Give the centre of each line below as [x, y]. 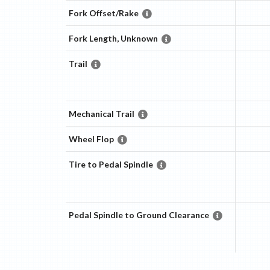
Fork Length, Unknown [113, 39]
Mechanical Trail [101, 114]
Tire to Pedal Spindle [111, 165]
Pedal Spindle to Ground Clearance [139, 215]
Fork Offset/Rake [103, 13]
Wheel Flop [91, 139]
